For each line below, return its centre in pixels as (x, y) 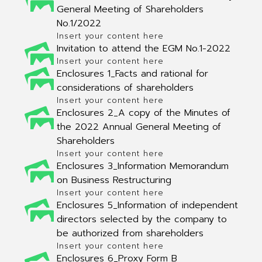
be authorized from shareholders (130, 233)
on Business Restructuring (114, 180)
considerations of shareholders (125, 88)
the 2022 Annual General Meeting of (139, 127)
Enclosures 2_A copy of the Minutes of (143, 113)
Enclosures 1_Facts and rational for (132, 74)
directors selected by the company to (142, 219)
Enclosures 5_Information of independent (147, 205)
